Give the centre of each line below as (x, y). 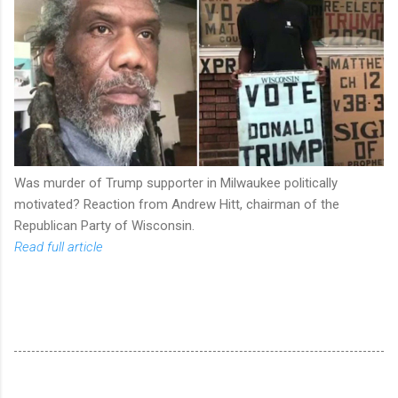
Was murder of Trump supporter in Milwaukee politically (176, 183)
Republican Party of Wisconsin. (104, 225)
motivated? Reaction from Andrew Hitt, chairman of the (177, 204)
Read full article (59, 247)
